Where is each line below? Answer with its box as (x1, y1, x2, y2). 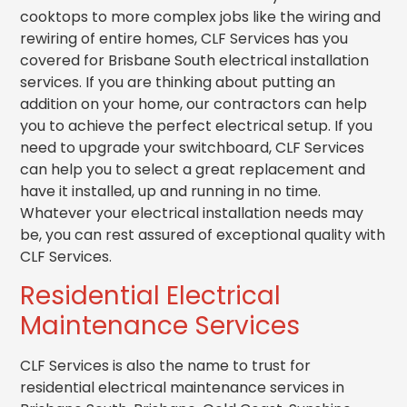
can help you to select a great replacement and (20, 158, 365, 180)
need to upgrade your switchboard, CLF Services (20, 136, 364, 158)
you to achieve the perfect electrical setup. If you (20, 114, 372, 136)
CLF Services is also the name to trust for (20, 355, 311, 377)
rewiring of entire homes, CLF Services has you (20, 27, 348, 49)
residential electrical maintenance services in (20, 377, 344, 399)
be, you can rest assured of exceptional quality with (20, 223, 385, 245)
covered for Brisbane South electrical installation (20, 49, 369, 71)
